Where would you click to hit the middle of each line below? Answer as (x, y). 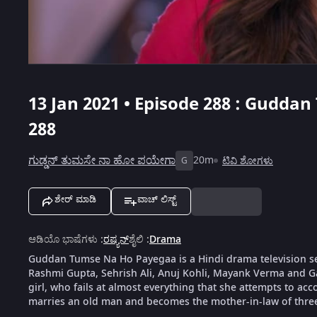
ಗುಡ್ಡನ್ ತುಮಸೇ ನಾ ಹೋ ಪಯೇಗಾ (102, 160)
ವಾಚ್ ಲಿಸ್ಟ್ (157, 199)
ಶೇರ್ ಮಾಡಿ (75, 199)
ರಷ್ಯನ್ (116, 239)
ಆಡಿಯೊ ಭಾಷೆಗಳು (63, 239)
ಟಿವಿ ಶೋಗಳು (248, 161)
